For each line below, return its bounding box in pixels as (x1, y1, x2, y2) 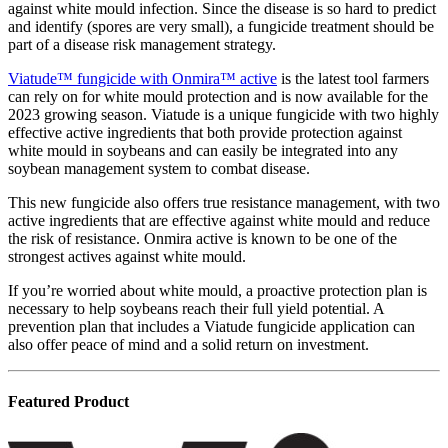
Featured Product (8, 393, 129, 411)
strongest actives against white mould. (8, 248, 246, 266)
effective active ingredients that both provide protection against (8, 124, 402, 142)
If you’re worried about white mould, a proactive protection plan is (8, 282, 427, 300)
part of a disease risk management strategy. (8, 36, 276, 54)
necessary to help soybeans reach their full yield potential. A (8, 300, 384, 318)
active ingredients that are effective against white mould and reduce (8, 212, 430, 230)
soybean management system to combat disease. (8, 160, 310, 178)
